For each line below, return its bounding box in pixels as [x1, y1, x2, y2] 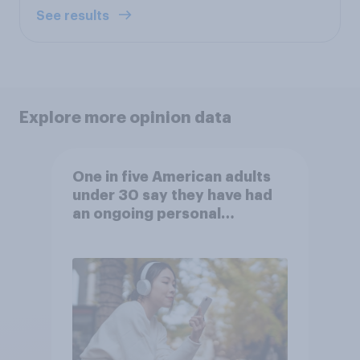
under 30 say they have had [72, 188, 272, 203]
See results [36, 9, 112, 22]
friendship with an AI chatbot [72, 225, 283, 240]
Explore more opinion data [19, 108, 231, 125]
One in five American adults [72, 170, 271, 185]
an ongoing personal [72, 207, 221, 222]
